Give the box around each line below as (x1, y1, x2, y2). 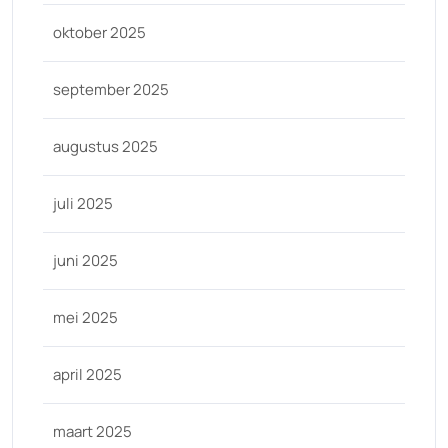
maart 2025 (53, 421, 132, 442)
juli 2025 (53, 193, 113, 214)
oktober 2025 (53, 22, 146, 43)
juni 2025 (53, 250, 118, 271)
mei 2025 (53, 307, 118, 328)
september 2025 (53, 79, 169, 100)
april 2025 (53, 364, 122, 385)
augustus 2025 (53, 136, 158, 157)
